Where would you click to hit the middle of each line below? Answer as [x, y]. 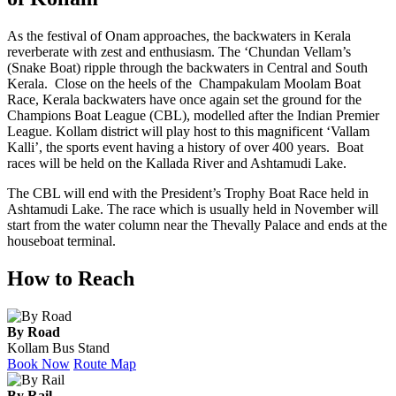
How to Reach [71, 278]
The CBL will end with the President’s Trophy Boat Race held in [188, 193]
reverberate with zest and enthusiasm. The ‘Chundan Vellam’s [179, 51]
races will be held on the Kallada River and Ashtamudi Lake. [177, 163]
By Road [34, 331]
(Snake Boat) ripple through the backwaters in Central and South [187, 67]
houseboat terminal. [61, 240]
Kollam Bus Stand [58, 347]
